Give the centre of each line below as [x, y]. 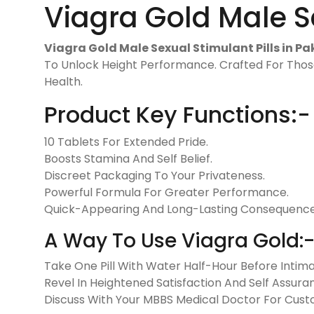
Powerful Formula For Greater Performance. [166, 192]
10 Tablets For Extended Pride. [126, 142]
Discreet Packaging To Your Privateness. [155, 175]
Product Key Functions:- [177, 114]
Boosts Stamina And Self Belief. [128, 158]
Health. [63, 81]
